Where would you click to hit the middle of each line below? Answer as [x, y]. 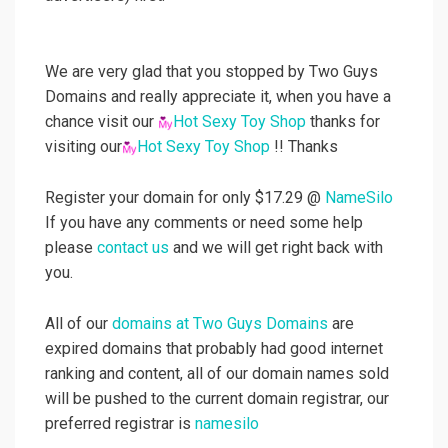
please [71, 248]
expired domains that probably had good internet [214, 349]
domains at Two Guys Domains [220, 324]
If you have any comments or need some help [204, 223]
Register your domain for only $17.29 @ [185, 198]
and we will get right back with [276, 248]
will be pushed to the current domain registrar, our [217, 399]
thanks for [343, 122]
